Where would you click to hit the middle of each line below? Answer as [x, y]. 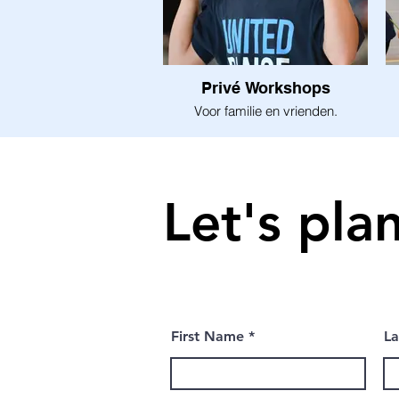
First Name [208, 336]
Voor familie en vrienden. [265, 110]
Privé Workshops [265, 87]
